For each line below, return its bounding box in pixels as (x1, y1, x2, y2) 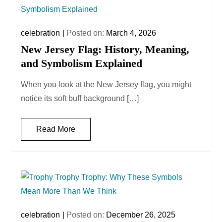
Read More (36, 125, 76, 134)
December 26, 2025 (106, 211, 176, 220)
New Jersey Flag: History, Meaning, (21, 43, 190, 56)
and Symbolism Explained (21, 57, 143, 70)
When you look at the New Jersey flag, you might (21, 80, 192, 89)
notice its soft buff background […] (21, 94, 139, 103)
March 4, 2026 (106, 29, 157, 38)
